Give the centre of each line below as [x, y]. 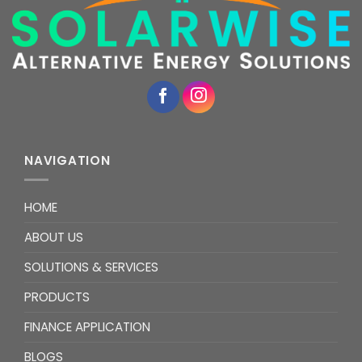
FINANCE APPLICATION [87, 326]
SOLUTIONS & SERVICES [91, 267]
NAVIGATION [67, 160]
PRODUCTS [57, 297]
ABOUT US [54, 237]
